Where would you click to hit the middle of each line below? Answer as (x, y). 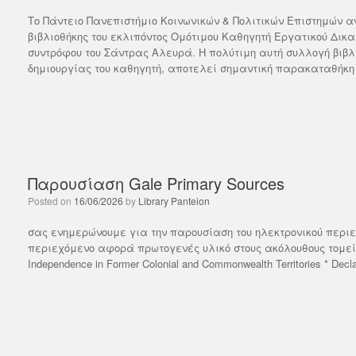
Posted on (54, 201)
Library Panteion (174, 201)
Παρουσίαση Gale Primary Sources (156, 183)
